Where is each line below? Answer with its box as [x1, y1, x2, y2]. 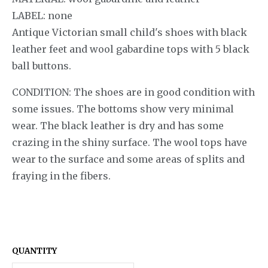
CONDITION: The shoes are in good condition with [12, 86, 255, 99]
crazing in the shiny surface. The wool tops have [12, 136, 247, 149]
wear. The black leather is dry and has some [12, 120, 224, 132]
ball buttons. [12, 60, 71, 72]
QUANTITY [12, 245, 57, 256]
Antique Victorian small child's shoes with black [12, 26, 247, 39]
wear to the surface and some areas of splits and [12, 153, 245, 166]
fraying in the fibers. [12, 170, 111, 182]
